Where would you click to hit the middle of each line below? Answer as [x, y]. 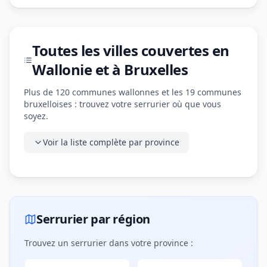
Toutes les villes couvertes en [131, 50]
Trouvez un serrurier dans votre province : [109, 243]
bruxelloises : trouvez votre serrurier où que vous [122, 104]
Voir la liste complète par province [111, 142]
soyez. [36, 116]
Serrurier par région [93, 219]
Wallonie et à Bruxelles [110, 69]
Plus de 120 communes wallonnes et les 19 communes [133, 92]
